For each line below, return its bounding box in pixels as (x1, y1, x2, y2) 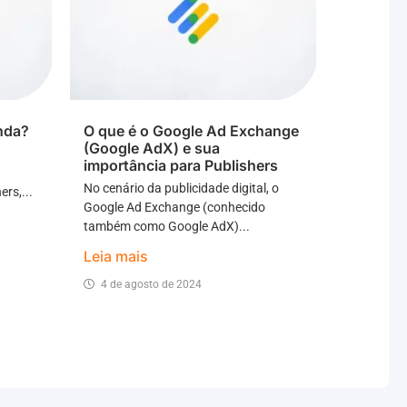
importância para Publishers (84, 155, 278, 174)
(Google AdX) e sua (84, 138, 220, 157)
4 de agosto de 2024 (101, 277, 202, 291)
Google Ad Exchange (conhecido (84, 199, 265, 214)
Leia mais (84, 246, 148, 265)
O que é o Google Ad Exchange (84, 121, 299, 140)
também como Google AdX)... (84, 218, 250, 233)
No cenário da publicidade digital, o (84, 180, 279, 195)
